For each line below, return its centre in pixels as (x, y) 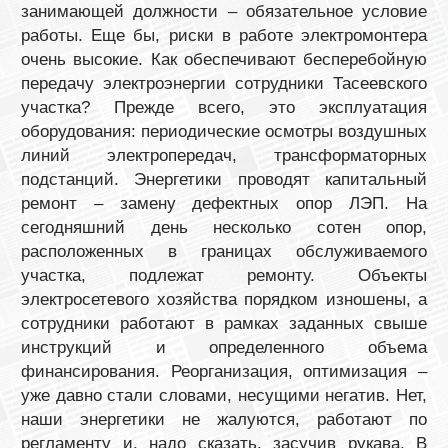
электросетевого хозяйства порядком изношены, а (224, 299)
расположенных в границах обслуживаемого (224, 251)
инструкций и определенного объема (224, 347)
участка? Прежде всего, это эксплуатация (224, 107)
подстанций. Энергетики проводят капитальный (224, 179)
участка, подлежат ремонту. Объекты (224, 275)
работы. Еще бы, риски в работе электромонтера (224, 35)
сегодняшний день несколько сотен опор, (224, 227)
